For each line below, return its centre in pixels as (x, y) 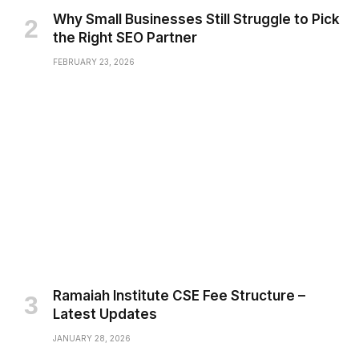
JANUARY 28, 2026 (92, 338)
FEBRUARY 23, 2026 (94, 62)
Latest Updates (105, 314)
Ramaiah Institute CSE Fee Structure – (179, 295)
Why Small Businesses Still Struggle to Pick (196, 19)
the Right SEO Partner (125, 38)
